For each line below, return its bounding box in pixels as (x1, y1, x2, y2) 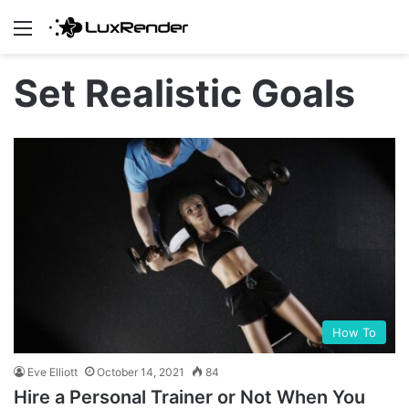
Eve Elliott (27, 365, 78, 380)
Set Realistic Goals (14, 70, 355, 117)
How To (332, 325, 376, 341)
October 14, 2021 (97, 365, 184, 380)
